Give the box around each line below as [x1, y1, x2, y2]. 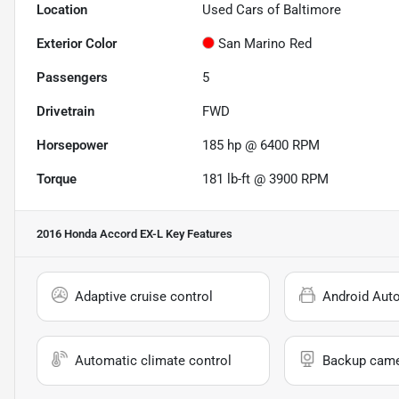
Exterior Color [37, 36, 117, 53]
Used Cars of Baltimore [202, 2, 342, 19]
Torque [37, 171, 77, 188]
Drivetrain [37, 103, 94, 120]
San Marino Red [218, 36, 313, 53]
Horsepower [37, 137, 108, 154]
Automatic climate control [75, 353, 232, 370]
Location [37, 2, 87, 19]
